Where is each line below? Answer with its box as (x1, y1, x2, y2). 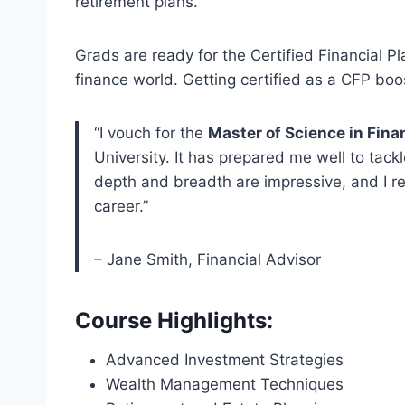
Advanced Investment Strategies (106, 351, 344, 370)
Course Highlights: (75, 307, 273, 334)
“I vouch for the (94, 124, 208, 143)
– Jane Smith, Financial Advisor (94, 250, 321, 269)
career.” (94, 197, 148, 216)
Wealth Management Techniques (106, 375, 344, 394)
